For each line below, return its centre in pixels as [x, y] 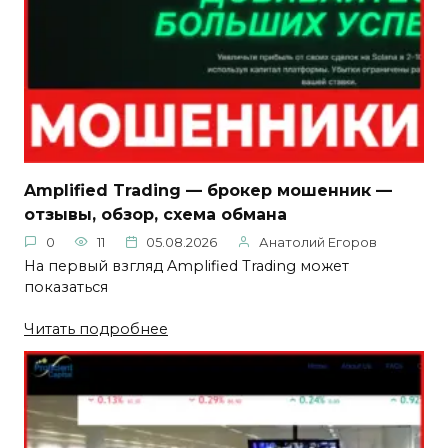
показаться [66, 286]
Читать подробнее [96, 328]
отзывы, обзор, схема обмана [155, 214]
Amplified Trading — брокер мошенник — [208, 190]
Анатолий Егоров [318, 242]
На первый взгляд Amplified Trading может [186, 265]
